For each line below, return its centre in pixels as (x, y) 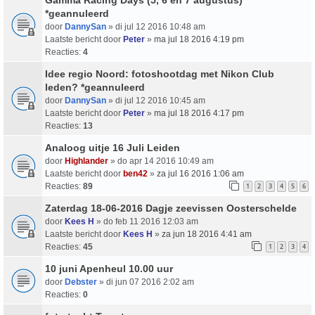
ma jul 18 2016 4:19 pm (199, 39)
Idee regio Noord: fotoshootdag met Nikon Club (160, 73)
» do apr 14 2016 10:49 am (161, 161)
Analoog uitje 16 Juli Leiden (112, 147)
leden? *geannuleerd (95, 87)
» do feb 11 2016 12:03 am (146, 221)
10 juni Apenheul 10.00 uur (109, 268)
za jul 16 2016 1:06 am (200, 173)
